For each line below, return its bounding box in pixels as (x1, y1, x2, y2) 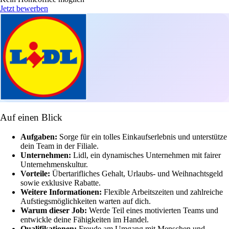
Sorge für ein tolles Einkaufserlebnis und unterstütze (59, 132, 227, 142)
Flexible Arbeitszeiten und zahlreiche (104, 188, 223, 197)
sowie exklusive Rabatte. (20, 178, 101, 188)
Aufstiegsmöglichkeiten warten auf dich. (20, 197, 151, 206)
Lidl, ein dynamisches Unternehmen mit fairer (73, 151, 221, 160)
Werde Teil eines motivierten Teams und (89, 206, 218, 215)
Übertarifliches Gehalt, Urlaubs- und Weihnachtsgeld (52, 169, 223, 178)
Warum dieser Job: (20, 206, 89, 215)
